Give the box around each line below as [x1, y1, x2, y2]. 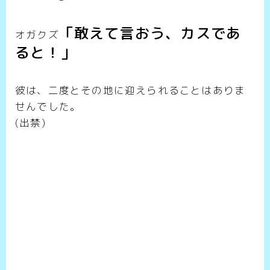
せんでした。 [15, 99, 81, 113]
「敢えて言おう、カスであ [58, 23, 242, 43]
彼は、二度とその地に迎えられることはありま [15, 83, 246, 97]
